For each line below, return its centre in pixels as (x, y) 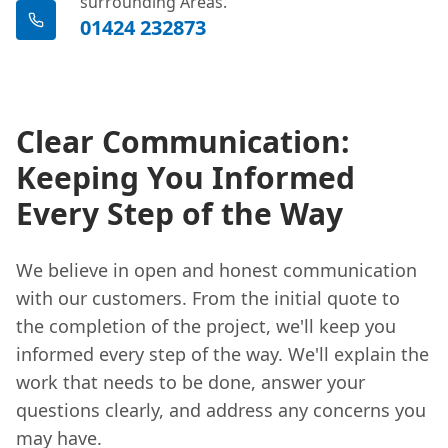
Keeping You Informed (185, 177)
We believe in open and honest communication (216, 269)
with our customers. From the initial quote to (208, 297)
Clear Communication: (183, 141)
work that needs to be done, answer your (190, 381)
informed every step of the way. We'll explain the (222, 353)
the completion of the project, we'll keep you (206, 325)
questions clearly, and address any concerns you (221, 409)
